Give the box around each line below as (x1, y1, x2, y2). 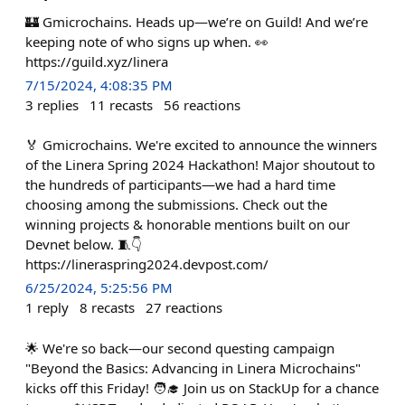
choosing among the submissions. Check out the (25, 195, 327, 214)
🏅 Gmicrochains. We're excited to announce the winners (25, 136, 377, 155)
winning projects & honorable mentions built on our (25, 215, 350, 234)
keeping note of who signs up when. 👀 (25, 33, 268, 51)
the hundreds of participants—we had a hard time (25, 175, 335, 194)
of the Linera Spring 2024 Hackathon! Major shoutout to (25, 155, 375, 174)
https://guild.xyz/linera (25, 52, 168, 71)
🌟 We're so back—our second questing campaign (25, 338, 334, 357)
